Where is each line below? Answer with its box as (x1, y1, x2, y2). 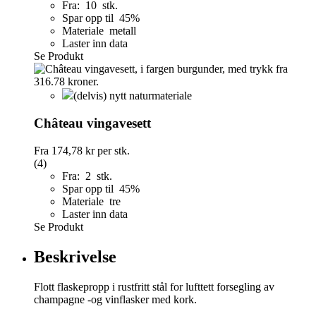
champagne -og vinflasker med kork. (34, 293, 197, 305)
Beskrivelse (34, 247, 116, 266)
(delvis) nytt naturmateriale (73, 90, 192, 102)
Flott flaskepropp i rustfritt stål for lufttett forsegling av (34, 280, 274, 293)
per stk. (95, 144, 130, 157)
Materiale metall (62, 25, 136, 37)
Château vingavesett (34, 116, 151, 131)
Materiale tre (62, 195, 121, 207)
